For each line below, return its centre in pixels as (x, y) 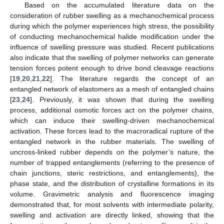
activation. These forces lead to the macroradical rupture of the (112, 131)
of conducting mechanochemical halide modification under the (112, 37)
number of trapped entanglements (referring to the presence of (112, 163)
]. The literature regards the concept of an (132, 79)
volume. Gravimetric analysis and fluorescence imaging (112, 194)
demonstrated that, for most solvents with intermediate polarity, (112, 205)
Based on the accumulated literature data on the (119, 5)
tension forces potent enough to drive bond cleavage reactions (112, 68)
